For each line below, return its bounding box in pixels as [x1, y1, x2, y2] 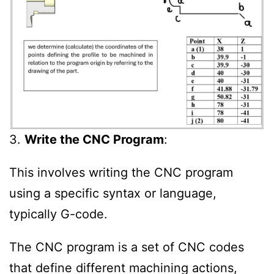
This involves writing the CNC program [9, 165, 233, 180]
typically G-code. [9, 207, 108, 222]
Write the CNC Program [24, 132, 164, 147]
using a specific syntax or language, [9, 186, 217, 201]
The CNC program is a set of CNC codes [9, 239, 244, 254]
